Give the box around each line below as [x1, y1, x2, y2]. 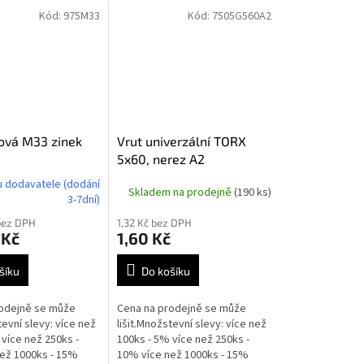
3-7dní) [67, 192, 101, 209]
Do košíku [141, 264, 191, 279]
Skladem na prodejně [128, 184, 234, 201]
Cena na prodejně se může [117, 301, 247, 318]
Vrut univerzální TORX [117, 133, 247, 149]
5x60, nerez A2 [117, 151, 206, 167]
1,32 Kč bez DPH [117, 216, 193, 230]
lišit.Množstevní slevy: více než [117, 316, 267, 333]
